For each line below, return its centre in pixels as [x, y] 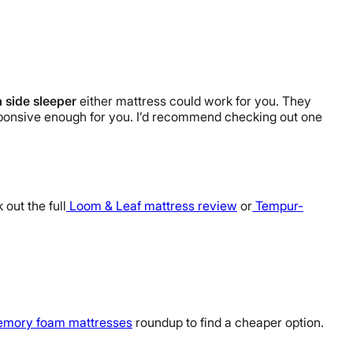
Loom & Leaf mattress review [153, 205]
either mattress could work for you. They [194, 101]
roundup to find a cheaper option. [230, 322]
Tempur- [279, 205]
